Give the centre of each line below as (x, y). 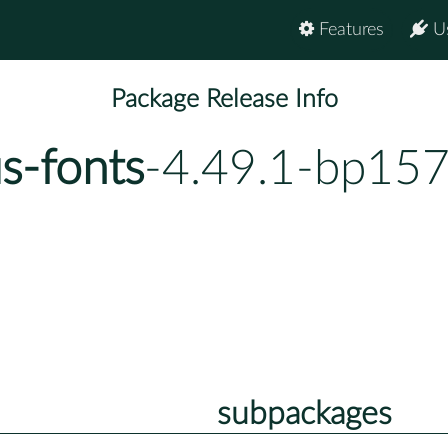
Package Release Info (224, 100)
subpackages (304, 413)
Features (349, 30)
